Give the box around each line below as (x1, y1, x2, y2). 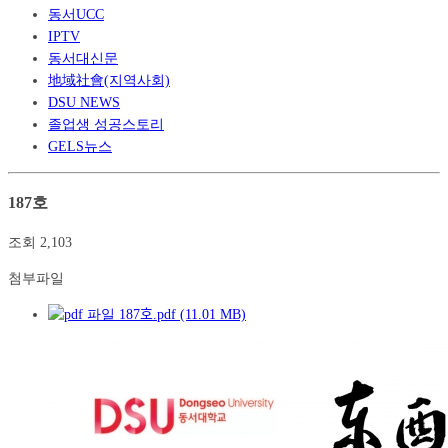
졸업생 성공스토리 (48, 116, 164, 132)
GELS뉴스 (48, 138, 112, 154)
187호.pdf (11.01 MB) (115, 307, 246, 323)
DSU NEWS (48, 94, 120, 110)
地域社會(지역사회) (48, 72, 170, 88)
